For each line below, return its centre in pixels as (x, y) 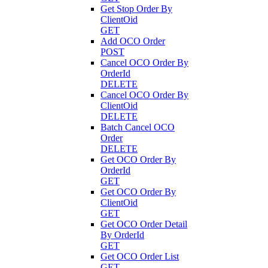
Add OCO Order (133, 41)
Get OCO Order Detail (144, 224)
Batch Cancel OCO (138, 127)
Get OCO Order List (140, 256)
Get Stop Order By (136, 8)
